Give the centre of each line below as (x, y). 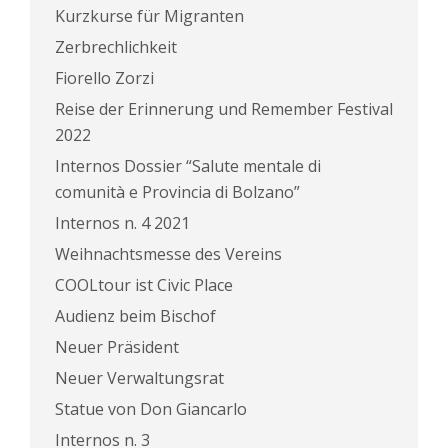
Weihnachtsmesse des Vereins (168, 254)
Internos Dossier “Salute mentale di (188, 166)
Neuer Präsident (117, 347)
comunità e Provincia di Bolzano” (177, 192)
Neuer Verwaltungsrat (139, 378)
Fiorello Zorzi (104, 78)
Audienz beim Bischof (135, 316)
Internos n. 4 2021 (122, 223)
